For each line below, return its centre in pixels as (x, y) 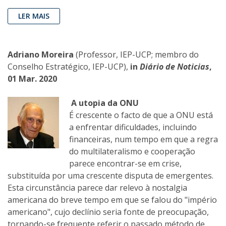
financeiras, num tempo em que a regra (144, 139)
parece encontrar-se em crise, (125, 164)
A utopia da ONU (105, 103)
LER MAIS (34, 16)
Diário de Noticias (175, 67)
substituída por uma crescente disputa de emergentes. (110, 176)
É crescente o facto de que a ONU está (141, 115)
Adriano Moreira (42, 55)
